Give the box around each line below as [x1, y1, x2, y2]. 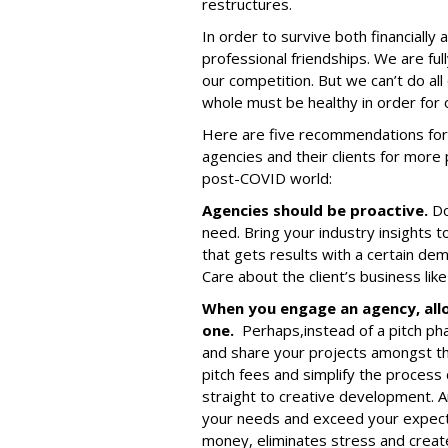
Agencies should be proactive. [202, 200, 432, 220]
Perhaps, [242, 320, 304, 340]
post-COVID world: [202, 168, 332, 188]
